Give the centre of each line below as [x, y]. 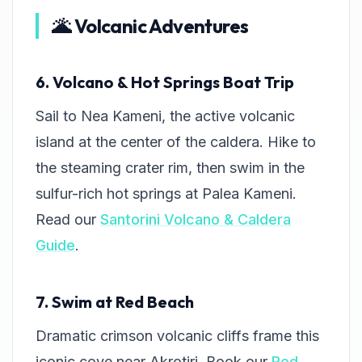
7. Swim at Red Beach [115, 302]
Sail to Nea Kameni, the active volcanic [165, 116]
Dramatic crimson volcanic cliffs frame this [177, 336]
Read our [68, 220]
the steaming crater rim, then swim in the [170, 168]
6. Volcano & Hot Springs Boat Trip [165, 82]
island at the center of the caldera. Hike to [176, 142]
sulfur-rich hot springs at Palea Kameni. [166, 194]
